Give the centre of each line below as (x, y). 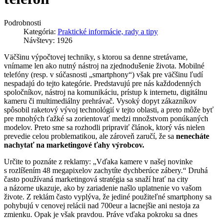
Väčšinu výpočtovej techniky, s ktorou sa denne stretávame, (96, 57)
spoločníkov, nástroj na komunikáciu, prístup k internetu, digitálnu (106, 92)
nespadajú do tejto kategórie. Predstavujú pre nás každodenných (102, 83)
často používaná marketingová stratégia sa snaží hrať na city (96, 179)
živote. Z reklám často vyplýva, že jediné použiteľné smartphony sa (108, 197)
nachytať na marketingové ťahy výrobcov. (74, 145)
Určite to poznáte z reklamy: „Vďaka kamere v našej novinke (98, 161)
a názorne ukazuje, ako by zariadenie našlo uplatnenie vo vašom (103, 188)
